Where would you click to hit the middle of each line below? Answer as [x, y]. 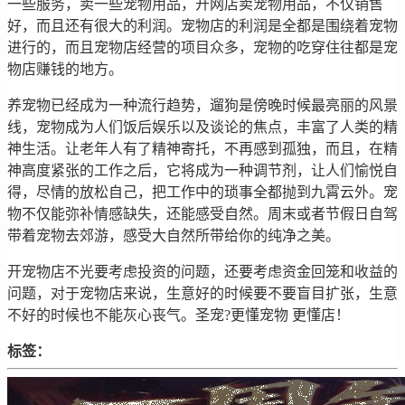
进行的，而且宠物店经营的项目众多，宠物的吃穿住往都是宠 [202, 47]
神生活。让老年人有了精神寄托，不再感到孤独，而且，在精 [202, 148]
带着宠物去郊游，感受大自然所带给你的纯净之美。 [174, 235]
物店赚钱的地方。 [65, 69]
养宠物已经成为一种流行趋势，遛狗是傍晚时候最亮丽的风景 [202, 105]
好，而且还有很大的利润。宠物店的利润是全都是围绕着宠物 [202, 25]
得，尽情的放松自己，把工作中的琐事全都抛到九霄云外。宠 [202, 192]
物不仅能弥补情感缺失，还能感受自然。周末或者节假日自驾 [202, 213]
